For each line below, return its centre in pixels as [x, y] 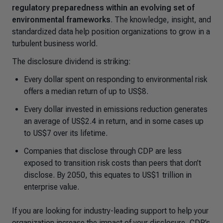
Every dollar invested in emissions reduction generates [116, 109]
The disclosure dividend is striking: [71, 61]
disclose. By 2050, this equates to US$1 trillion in [108, 175]
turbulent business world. [55, 44]
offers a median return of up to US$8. [86, 91]
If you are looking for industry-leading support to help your [110, 211]
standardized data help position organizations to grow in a [111, 32]
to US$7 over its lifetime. [66, 133]
